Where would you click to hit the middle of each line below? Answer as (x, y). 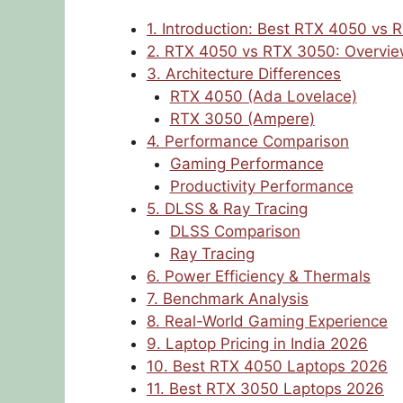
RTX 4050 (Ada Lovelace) (263, 97)
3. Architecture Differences (244, 74)
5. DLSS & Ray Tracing (227, 209)
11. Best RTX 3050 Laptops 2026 (265, 389)
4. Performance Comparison (248, 142)
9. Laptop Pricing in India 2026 (257, 344)
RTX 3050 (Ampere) (242, 119)
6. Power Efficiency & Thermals (259, 277)
